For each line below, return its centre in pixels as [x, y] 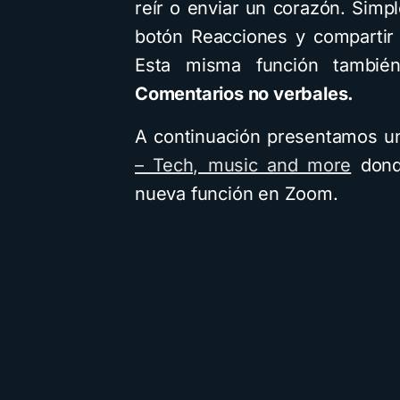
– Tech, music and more [243, 165]
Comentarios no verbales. [245, 94]
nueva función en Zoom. [237, 194]
